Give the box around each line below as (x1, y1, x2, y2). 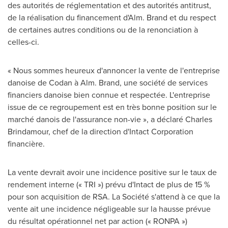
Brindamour (8, 126, 48, 137)
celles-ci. (8, 36, 39, 47)
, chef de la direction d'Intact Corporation (48, 126, 193, 137)
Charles (185, 113, 212, 125)
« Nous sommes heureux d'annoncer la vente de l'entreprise (8, 65, 220, 76)
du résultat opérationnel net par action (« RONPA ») (8, 215, 187, 226)
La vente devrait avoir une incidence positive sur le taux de (8, 166, 217, 178)
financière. (8, 138, 45, 149)
